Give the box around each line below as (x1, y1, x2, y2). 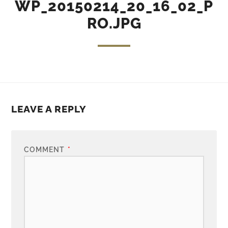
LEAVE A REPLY (11, 103, 87, 115)
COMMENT (24, 145, 67, 154)
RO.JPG (87, 15, 141, 32)
